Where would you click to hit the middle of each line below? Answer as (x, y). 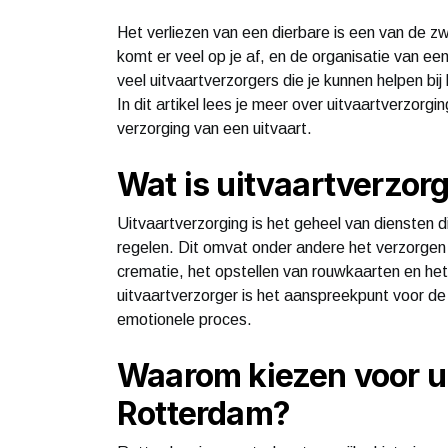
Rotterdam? (203, 413)
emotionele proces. (184, 319)
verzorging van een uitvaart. (214, 128)
